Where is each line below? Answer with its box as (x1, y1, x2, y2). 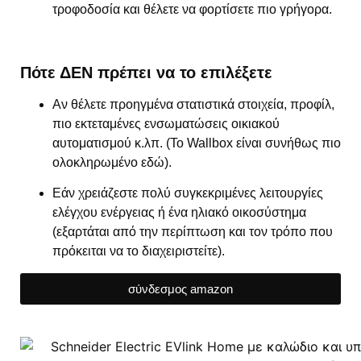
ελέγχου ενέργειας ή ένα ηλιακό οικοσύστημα (52, 205, 306, 220)
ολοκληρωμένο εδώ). (52, 155, 172, 169)
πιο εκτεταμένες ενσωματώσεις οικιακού (52, 116, 280, 131)
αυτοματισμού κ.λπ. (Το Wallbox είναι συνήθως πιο (52, 135, 341, 150)
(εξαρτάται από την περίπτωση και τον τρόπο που (52, 225, 333, 239)
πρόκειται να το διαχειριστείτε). (52, 244, 225, 259)
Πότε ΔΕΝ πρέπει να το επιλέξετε (20, 63, 272, 81)
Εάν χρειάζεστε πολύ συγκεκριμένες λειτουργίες (52, 186, 323, 201)
